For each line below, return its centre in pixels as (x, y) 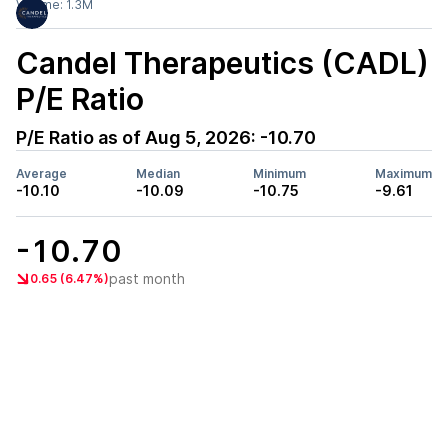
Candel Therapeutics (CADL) (222, 63)
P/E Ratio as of (80, 137)
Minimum (279, 173)
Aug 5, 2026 (198, 137)
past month (147, 278)
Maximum (403, 173)
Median (158, 173)
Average (41, 173)
